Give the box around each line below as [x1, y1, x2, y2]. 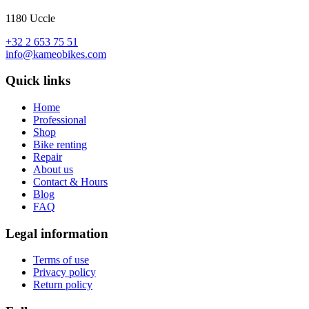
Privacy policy [33, 266, 96, 279]
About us [33, 163, 73, 175]
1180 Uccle [6, 12, 55, 24]
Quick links [6, 73, 70, 88]
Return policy [33, 279, 92, 291]
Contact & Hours [33, 175, 108, 188]
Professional [33, 113, 86, 126]
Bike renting [33, 138, 87, 150]
